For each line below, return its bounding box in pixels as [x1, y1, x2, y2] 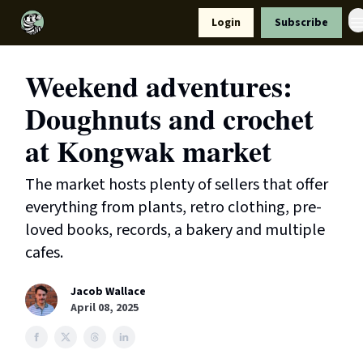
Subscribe [275, 15, 328, 31]
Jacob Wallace [70, 284, 146, 300]
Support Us [58, 19, 108, 30]
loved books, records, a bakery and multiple [25, 219, 325, 241]
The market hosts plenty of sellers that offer [25, 173, 328, 196]
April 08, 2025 [70, 300, 139, 316]
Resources [121, 14, 169, 25]
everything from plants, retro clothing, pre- [25, 196, 322, 219]
